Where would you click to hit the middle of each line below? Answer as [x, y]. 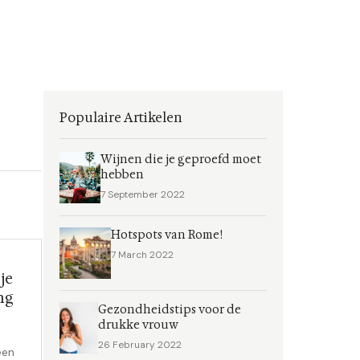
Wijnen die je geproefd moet [181, 160]
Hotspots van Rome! [167, 235]
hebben [123, 175]
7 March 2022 [142, 255]
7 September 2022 [143, 194]
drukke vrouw [138, 325]
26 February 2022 [139, 345]
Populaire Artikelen [121, 118]
